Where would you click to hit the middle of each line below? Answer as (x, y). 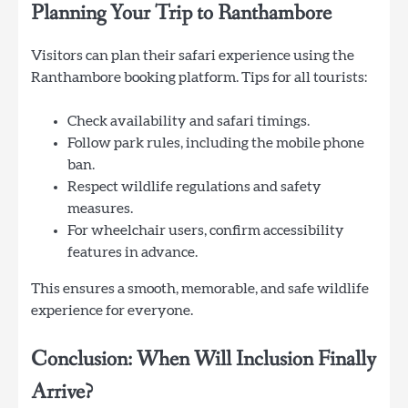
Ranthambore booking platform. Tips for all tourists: (199, 77)
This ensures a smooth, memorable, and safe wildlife (200, 288)
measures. (100, 208)
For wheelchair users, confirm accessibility (206, 230)
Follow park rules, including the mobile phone (216, 143)
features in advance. (133, 252)
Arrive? (62, 392)
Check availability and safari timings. (189, 121)
